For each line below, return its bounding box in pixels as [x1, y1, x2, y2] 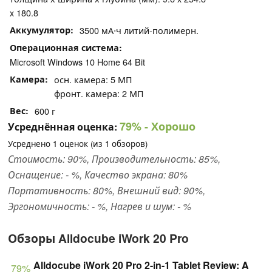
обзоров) [109, 138, 148, 150]
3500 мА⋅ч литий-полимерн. [80, 24, 199, 37]
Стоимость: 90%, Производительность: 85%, [8, 152, 220, 166]
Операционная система [10, 41, 119, 54]
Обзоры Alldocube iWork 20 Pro [8, 229, 189, 247]
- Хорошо [141, 118, 195, 135]
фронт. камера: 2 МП [54, 87, 144, 100]
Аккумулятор [10, 24, 70, 36]
